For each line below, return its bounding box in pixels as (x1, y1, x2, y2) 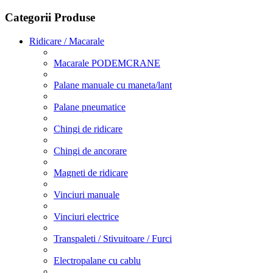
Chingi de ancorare (54, 145, 127, 156)
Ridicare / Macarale (29, 35, 104, 46)
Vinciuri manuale (54, 189, 119, 200)
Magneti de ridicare (54, 167, 128, 178)
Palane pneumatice (54, 101, 126, 112)
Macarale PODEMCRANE (54, 57, 160, 68)
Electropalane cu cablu (54, 255, 141, 266)
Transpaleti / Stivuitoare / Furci (54, 233, 172, 244)
